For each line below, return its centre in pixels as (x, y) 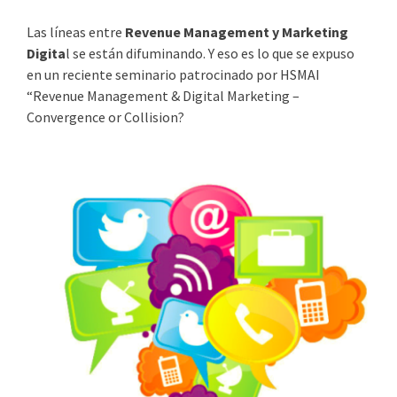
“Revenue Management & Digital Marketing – (163, 96)
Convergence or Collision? (105, 117)
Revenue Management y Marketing (237, 32)
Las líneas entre (76, 32)
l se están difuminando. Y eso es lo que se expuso (210, 54)
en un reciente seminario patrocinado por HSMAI (175, 75)
